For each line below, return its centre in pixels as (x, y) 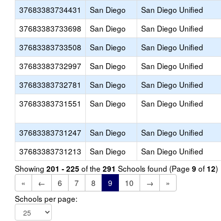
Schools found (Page (154, 168)
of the (91, 168)
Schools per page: (46, 198)
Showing (31, 168)
